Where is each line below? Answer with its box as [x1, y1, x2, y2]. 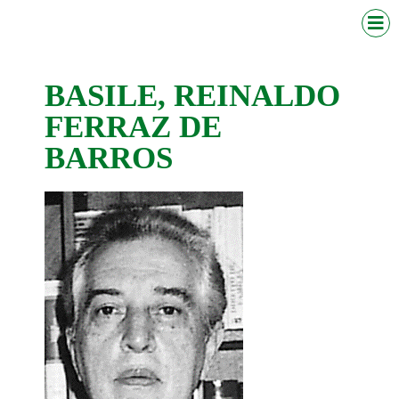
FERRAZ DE [45, 110, 222, 144]
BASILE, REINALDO [45, 78, 340, 113]
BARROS [45, 141, 173, 175]
